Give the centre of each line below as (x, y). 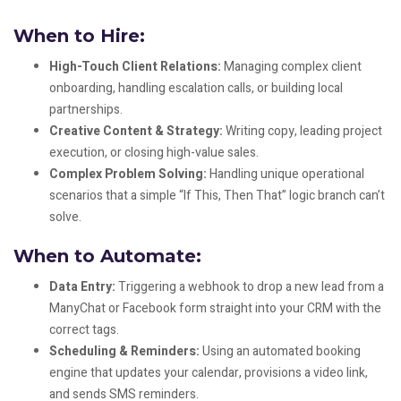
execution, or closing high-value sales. (154, 153)
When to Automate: (107, 256)
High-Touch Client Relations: (135, 67)
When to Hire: (79, 36)
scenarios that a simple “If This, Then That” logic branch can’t (217, 196)
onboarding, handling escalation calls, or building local (196, 89)
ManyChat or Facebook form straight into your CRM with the (215, 309)
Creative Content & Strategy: (136, 132)
